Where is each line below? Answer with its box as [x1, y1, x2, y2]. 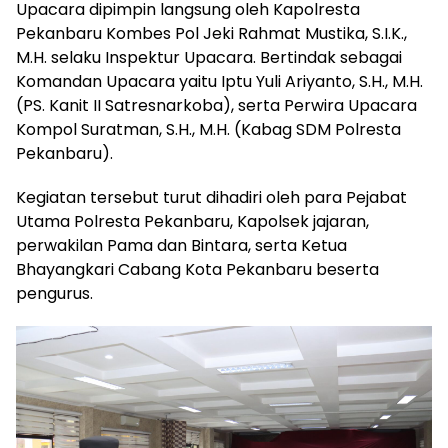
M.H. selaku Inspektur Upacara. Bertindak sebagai [16, 45, 402, 69]
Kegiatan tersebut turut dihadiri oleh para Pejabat [16, 185, 407, 209]
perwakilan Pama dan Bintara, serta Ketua [16, 233, 347, 257]
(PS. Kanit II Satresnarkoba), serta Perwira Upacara [16, 93, 417, 117]
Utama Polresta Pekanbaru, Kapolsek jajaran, [16, 209, 369, 233]
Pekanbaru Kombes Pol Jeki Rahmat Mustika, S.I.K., [16, 21, 407, 45]
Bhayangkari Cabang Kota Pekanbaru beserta [16, 257, 379, 281]
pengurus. [16, 281, 93, 305]
